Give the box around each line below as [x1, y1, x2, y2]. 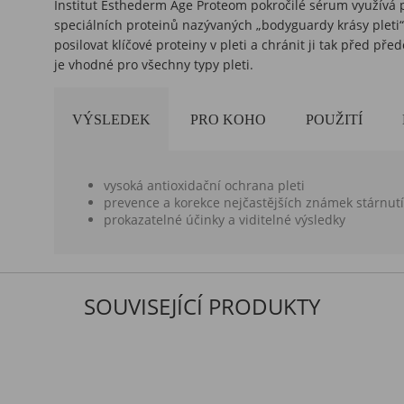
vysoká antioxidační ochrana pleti [104, 177, 306, 194]
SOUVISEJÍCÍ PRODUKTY [84, 291, 320, 321]
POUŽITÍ [306, 112, 363, 128]
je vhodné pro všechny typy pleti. [54, 56, 254, 73]
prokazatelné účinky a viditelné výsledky [104, 211, 346, 228]
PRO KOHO [190, 112, 267, 128]
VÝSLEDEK [72, 112, 151, 128]
